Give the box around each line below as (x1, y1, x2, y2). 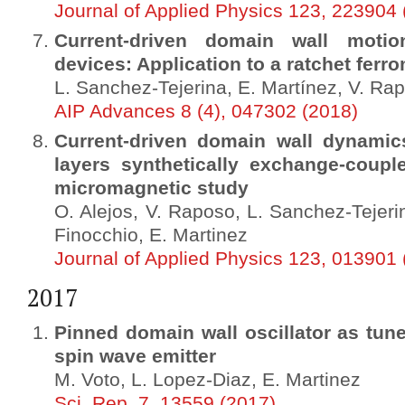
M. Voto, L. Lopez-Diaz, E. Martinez (54, 369, 361, 391)
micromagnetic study (54, 177, 249, 199)
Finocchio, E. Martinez (54, 224, 248, 246)
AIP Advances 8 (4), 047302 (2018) (54, 100, 358, 122)
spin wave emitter (54, 345, 216, 367)
